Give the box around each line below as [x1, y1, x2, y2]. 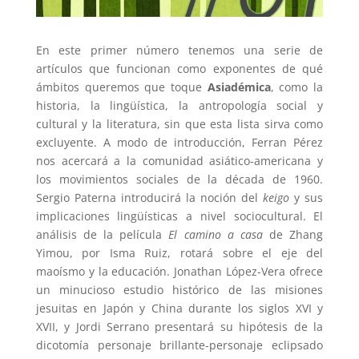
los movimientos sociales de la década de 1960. [35, 171, 324, 188]
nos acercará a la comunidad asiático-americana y [35, 153, 324, 169]
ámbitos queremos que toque [35, 79, 208, 95]
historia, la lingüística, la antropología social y [35, 98, 324, 114]
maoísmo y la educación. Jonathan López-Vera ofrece [35, 264, 324, 280]
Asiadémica [207, 79, 271, 95]
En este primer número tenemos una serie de [35, 42, 324, 58]
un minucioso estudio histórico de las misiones [35, 282, 324, 298]
